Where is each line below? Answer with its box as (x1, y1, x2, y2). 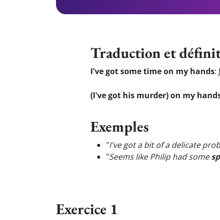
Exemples (90, 116, 149, 136)
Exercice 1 (56, 199, 118, 219)
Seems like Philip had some (109, 151, 211, 162)
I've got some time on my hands (90, 66, 215, 77)
